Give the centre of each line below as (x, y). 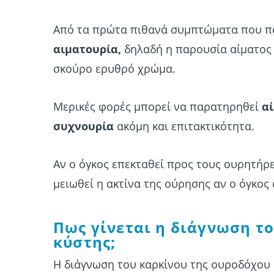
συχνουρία (83, 126)
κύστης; (85, 242)
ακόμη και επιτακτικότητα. (184, 126)
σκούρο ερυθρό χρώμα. (114, 69)
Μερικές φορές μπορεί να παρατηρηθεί (157, 107)
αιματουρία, (87, 49)
